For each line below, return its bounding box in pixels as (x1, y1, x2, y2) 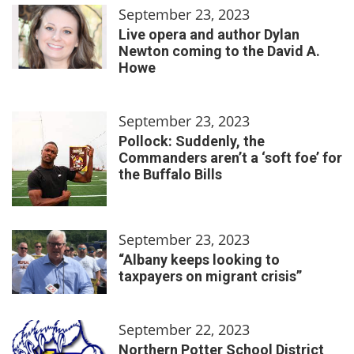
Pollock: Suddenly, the (119, 132, 265, 149)
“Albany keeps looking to (119, 250, 280, 268)
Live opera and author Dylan (119, 25, 299, 43)
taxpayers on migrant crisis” (119, 267, 302, 284)
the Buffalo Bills (119, 165, 222, 183)
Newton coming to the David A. (119, 42, 320, 59)
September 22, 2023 (119, 319, 250, 339)
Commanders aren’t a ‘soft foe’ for (119, 149, 342, 166)
